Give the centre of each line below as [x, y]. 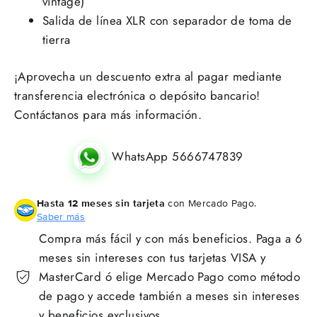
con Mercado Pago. [211, 203]
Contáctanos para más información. [108, 115]
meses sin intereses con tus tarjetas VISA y [152, 258]
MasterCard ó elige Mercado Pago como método [170, 277]
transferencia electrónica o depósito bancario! [137, 96]
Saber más [61, 217]
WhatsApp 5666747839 [178, 157]
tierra [57, 40]
